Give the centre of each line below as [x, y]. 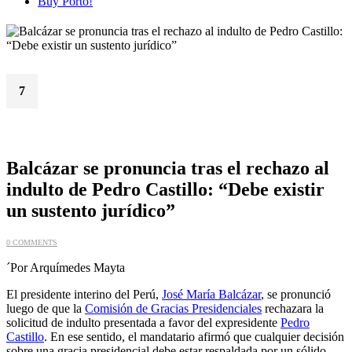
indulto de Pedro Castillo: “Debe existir [165, 190]
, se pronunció [296, 295]
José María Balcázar [211, 295]
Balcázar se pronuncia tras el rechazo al [168, 169]
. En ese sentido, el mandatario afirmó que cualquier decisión [194, 337]
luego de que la [46, 309]
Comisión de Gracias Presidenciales [173, 309]
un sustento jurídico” [91, 211]
